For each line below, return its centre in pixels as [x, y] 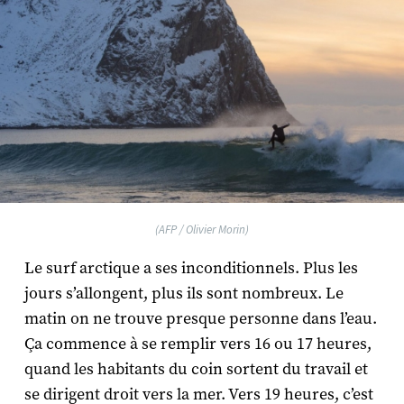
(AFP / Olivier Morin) [202, 229]
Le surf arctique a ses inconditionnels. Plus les [191, 268]
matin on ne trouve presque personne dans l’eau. [200, 318]
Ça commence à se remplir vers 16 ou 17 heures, [197, 344]
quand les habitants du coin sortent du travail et [196, 369]
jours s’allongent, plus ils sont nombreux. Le [184, 293]
